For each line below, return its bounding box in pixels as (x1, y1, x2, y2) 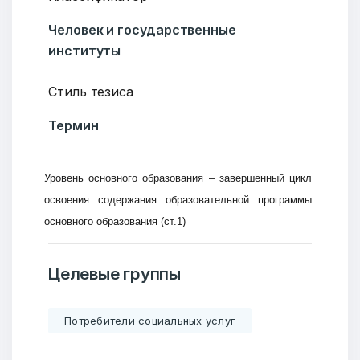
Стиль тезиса (48, 84, 134, 100)
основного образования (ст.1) (44, 215, 186, 227)
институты (48, 43, 121, 59)
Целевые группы (48, 264, 182, 284)
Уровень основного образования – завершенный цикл (44, 172, 312, 184)
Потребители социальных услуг (64, 314, 236, 327)
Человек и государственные (48, 22, 236, 38)
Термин (48, 117, 99, 133)
